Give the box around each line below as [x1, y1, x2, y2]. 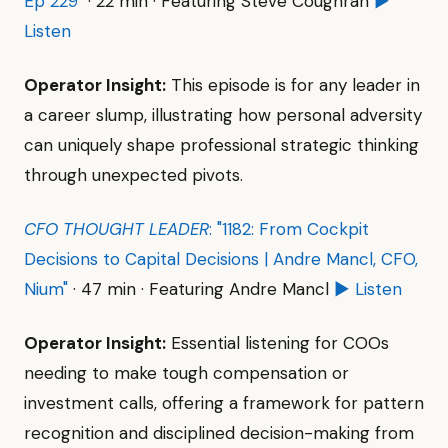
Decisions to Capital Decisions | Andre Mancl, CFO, [24, 248, 418, 270]
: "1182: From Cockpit [209, 218, 369, 240]
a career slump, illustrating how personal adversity [24, 104, 422, 126]
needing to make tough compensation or [24, 362, 349, 384]
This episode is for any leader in [166, 74, 420, 96]
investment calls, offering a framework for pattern [24, 392, 424, 414]
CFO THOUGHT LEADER [24, 218, 209, 240]
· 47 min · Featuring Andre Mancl [68, 278, 334, 300]
